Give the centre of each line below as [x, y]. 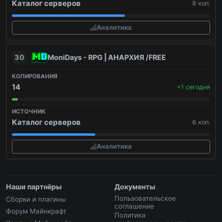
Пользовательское [145, 198]
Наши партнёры [34, 186]
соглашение [134, 206]
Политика [130, 215]
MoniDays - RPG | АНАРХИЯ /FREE [107, 57]
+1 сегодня [194, 87]
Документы [135, 186]
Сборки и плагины [36, 199]
